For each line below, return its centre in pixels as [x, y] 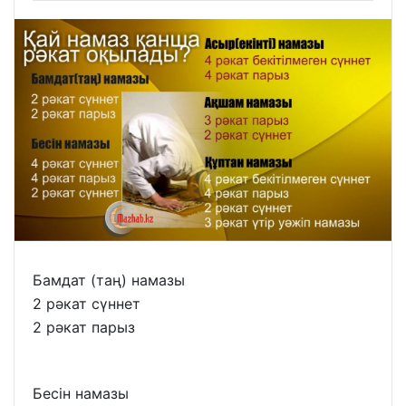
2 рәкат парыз [84, 327]
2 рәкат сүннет [87, 303]
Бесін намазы [81, 393]
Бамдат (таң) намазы [109, 280]
